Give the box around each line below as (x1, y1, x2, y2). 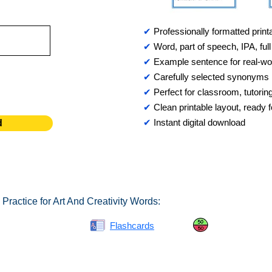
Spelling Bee (1, 220, 50, 231)
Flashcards (110, 220, 154, 231)
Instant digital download (154, 117, 245, 127)
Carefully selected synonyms (151, 72, 269, 82)
